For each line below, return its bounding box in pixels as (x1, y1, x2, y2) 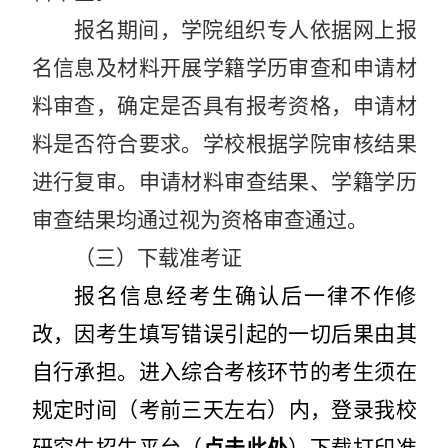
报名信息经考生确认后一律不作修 (73, 283, 417, 308)
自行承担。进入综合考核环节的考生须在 (31, 359, 417, 384)
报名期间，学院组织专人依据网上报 (73, 17, 417, 42)
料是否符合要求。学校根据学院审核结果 (31, 131, 417, 156)
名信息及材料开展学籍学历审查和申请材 (31, 55, 417, 80)
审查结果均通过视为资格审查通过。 (31, 207, 368, 232)
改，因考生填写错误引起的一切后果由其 (31, 321, 417, 346)
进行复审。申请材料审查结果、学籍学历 (31, 169, 417, 194)
